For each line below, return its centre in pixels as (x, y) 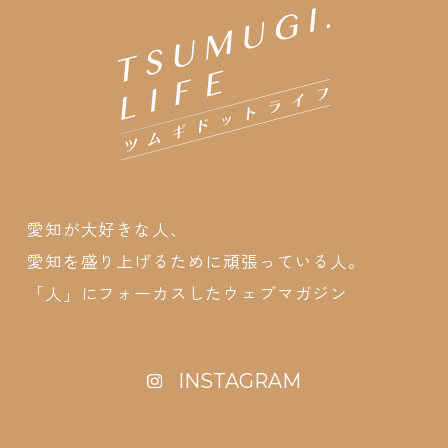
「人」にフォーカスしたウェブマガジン (188, 293)
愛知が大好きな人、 (107, 229)
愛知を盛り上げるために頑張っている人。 (196, 261)
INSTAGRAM (239, 380)
